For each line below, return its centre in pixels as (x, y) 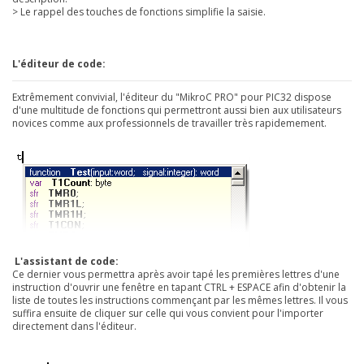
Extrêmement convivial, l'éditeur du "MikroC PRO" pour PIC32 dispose (172, 97)
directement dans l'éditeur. (74, 326)
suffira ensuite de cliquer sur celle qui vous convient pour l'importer (168, 313)
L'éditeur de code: (59, 64)
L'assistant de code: (67, 261)
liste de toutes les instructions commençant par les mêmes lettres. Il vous (180, 300)
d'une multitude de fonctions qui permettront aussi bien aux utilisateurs (177, 110)
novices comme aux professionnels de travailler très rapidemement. (169, 123)
